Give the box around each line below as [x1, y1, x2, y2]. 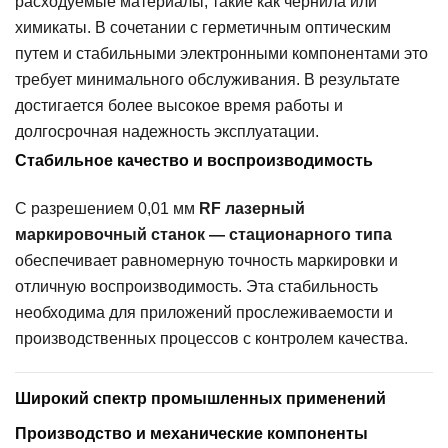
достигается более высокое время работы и [15, 96, 343, 114]
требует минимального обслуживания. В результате [15, 70, 400, 88]
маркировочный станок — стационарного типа [15, 225, 392, 243]
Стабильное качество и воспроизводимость [15, 151, 373, 169]
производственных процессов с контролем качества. [15, 329, 408, 347]
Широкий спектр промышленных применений [15, 389, 386, 407]
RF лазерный [199, 199, 305, 217]
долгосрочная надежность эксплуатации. [15, 122, 319, 140]
